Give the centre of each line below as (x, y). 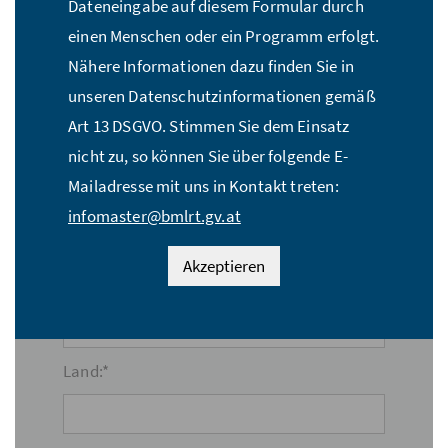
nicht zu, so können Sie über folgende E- (208, 155)
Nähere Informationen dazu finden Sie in (211, 65)
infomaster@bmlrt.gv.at (154, 215)
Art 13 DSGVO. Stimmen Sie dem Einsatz (209, 125)
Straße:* (93, 112)
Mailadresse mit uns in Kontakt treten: (203, 185)
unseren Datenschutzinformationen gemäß (222, 95)
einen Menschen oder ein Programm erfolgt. (224, 35)
